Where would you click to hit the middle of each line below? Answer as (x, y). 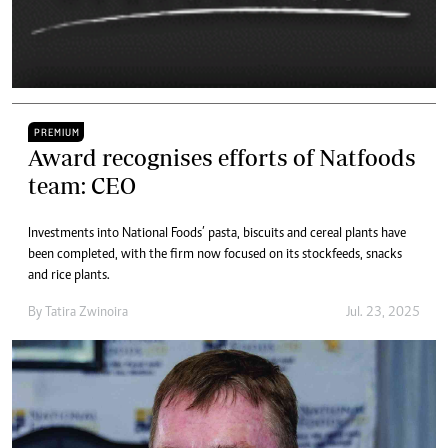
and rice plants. (69, 276)
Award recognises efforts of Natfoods (222, 158)
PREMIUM (57, 133)
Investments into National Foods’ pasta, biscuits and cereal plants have (217, 234)
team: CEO (82, 186)
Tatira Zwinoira (86, 313)
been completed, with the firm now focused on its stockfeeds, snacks (215, 255)
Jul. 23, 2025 (383, 313)
